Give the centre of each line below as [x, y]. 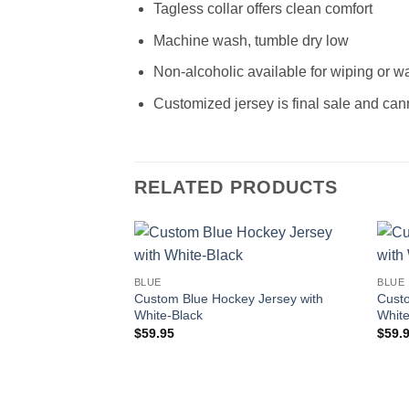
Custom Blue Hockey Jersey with [228, 298]
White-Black [168, 315]
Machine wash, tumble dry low [251, 40]
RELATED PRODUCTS [236, 187]
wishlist [327, 284]
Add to [327, 272]
